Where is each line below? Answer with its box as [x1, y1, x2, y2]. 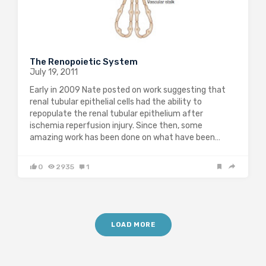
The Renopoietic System [30, 56, 138, 68]
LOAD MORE [110, 221, 156, 229]
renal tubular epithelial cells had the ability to [30, 97, 202, 107]
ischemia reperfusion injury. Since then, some [30, 121, 202, 131]
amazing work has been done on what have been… [30, 132, 220, 143]
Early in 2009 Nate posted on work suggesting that [30, 85, 226, 96]
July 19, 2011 [30, 67, 78, 78]
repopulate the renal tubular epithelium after [30, 109, 203, 119]
